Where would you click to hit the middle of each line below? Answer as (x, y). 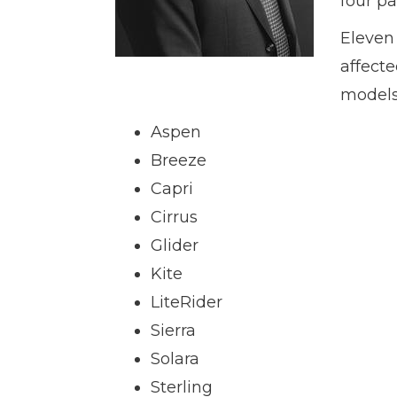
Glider (174, 245)
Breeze (178, 160)
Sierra (173, 331)
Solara (175, 359)
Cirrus (174, 217)
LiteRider (186, 302)
